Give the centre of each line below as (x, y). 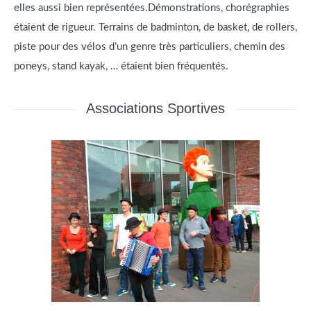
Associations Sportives (155, 109)
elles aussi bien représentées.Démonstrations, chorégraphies (152, 8)
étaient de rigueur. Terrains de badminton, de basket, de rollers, (155, 28)
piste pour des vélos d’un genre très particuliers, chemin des (150, 47)
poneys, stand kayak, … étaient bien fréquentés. (121, 67)
